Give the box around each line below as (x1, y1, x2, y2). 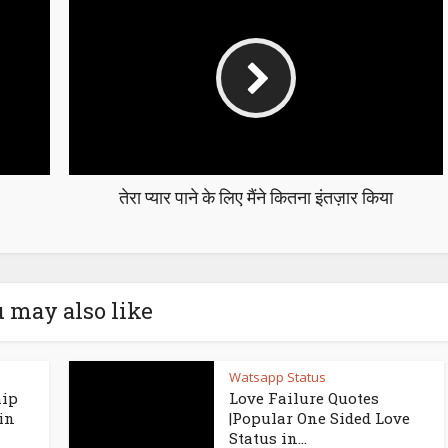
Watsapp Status (229, 368, 326, 387)
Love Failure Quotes (229, 388, 379, 409)
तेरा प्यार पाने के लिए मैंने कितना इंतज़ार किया (118, 185, 393, 210)
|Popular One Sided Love (229, 408, 410, 429)
